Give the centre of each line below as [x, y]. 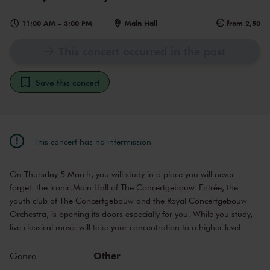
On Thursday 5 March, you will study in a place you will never [122, 174]
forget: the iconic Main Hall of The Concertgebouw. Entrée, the [124, 187]
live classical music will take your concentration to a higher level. [126, 227]
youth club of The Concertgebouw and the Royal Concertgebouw [128, 201]
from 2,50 [243, 24]
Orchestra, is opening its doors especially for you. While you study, [131, 214]
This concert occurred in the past [142, 52]
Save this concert [67, 82]
